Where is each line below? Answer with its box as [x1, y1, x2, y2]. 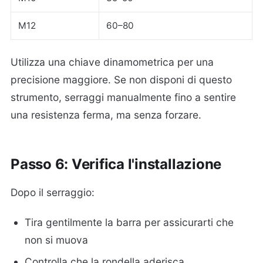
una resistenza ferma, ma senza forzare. [11, 109, 201, 122]
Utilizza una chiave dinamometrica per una [11, 56, 214, 69]
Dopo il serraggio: [11, 186, 95, 199]
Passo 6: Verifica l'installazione [11, 156, 222, 173]
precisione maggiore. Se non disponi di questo [11, 73, 232, 86]
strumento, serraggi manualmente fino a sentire [11, 91, 236, 104]
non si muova [25, 233, 89, 246]
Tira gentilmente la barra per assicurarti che [25, 215, 234, 228]
